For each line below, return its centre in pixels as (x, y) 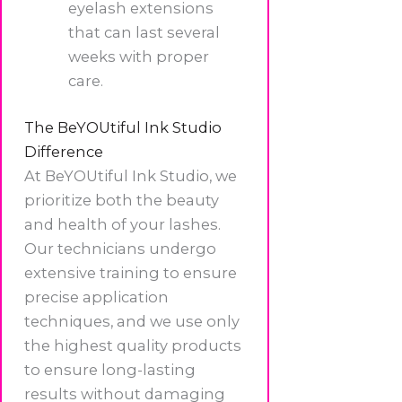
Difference (64, 152)
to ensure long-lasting (110, 370)
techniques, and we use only (132, 322)
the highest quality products (133, 346)
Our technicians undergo (120, 249)
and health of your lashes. (122, 225)
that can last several (144, 33)
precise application (96, 297)
